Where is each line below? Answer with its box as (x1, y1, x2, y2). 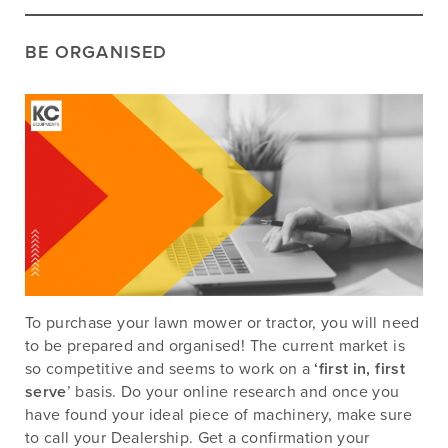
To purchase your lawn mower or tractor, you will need (25, 312, 420, 333)
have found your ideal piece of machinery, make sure (25, 404, 412, 425)
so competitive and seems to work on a (25, 358, 315, 379)
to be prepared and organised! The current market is (25, 335, 405, 356)
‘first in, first (314, 358, 405, 379)
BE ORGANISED (25, 41, 167, 64)
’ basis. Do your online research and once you (66, 381, 400, 402)
